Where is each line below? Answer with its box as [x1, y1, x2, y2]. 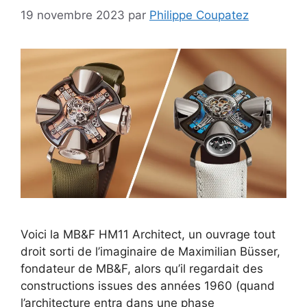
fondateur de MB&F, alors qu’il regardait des [21, 261, 263, 275]
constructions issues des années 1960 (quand [21, 278, 275, 293]
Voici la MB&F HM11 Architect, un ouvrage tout [21, 227, 275, 241]
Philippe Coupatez [149, 8, 249, 22]
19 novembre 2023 [21, 8, 125, 22]
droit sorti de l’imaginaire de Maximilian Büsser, [21, 244, 280, 258]
